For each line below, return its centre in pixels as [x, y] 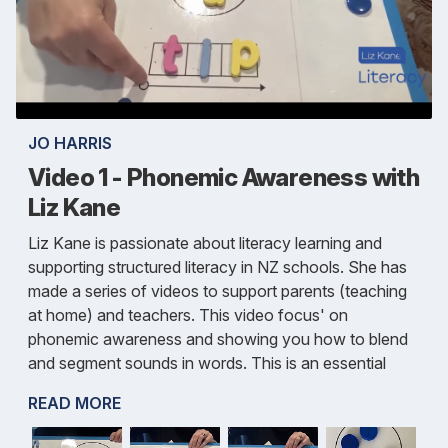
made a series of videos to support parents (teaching [217, 291]
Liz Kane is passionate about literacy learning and [205, 243]
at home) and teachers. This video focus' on [188, 315]
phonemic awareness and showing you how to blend [218, 339]
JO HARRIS [70, 143]
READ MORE [74, 403]
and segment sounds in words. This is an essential [207, 363]
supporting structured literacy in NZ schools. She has [217, 267]
